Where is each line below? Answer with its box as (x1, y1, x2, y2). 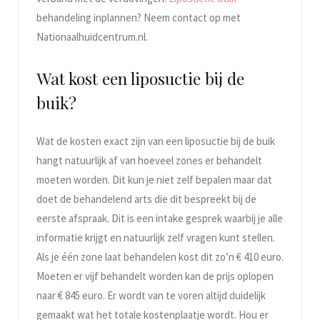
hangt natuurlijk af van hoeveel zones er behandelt (36, 154, 262, 168)
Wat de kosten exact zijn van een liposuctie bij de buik (36, 134, 275, 149)
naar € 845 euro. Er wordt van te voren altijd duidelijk (36, 289, 266, 303)
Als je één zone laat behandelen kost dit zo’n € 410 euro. (36, 250, 284, 264)
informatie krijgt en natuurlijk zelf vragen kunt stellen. (36, 231, 275, 245)
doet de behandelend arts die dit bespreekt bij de (36, 192, 256, 206)
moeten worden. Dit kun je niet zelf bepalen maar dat (36, 173, 272, 187)
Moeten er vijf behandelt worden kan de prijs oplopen (36, 269, 274, 284)
